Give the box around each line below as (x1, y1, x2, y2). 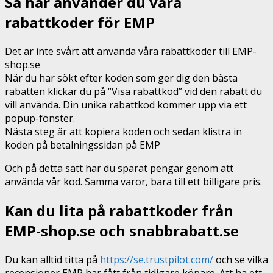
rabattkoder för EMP (5, 12, 155, 33)
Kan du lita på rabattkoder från (5, 200, 233, 221)
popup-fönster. (5, 112, 75, 126)
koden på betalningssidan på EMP (5, 138, 160, 152)
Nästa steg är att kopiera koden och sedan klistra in (5, 125, 242, 139)
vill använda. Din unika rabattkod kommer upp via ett (5, 98, 247, 112)
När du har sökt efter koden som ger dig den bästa (5, 71, 238, 85)
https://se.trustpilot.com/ (100, 252, 213, 266)
